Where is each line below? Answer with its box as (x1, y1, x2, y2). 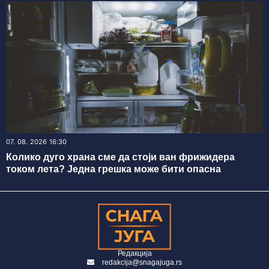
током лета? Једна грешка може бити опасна (6, 164, 221, 175)
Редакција (117, 249, 152, 258)
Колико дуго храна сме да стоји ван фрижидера (6, 152, 235, 163)
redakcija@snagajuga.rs (102, 258, 182, 267)
